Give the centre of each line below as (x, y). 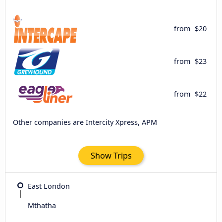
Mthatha (42, 205)
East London (49, 186)
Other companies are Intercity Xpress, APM (85, 122)
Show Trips (111, 155)
